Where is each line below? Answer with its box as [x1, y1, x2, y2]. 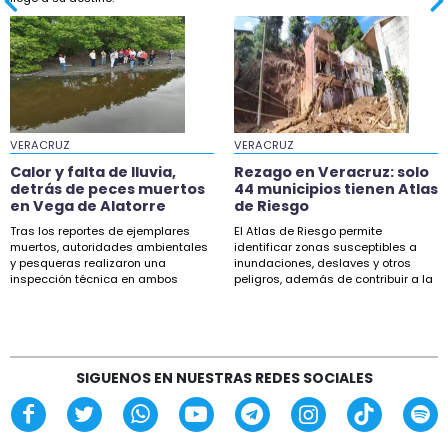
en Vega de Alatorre [10, 196, 166, 217]
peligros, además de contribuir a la [234, 271, 433, 288]
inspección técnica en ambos [10, 271, 178, 288]
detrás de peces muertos [10, 179, 205, 200]
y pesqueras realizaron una [10, 255, 166, 272]
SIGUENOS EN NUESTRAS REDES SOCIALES [75, 368, 373, 389]
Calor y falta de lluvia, [10, 162, 176, 183]
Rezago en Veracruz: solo [234, 162, 429, 183]
